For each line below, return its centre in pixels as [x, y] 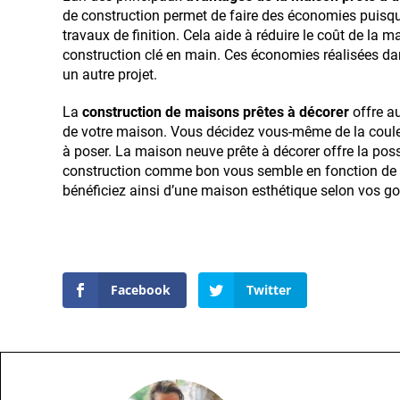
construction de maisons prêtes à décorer [216, 112]
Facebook [141, 289]
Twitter [268, 289]
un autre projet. [110, 74]
